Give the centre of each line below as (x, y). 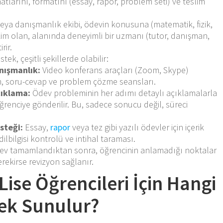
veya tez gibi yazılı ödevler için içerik (137, 127)
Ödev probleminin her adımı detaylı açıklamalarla (124, 93)
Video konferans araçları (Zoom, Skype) (115, 70)
